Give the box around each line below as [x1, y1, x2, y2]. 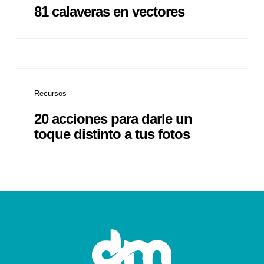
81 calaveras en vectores [34, 3, 184, 19]
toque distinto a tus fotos [34, 126, 190, 143]
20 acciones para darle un [34, 111, 192, 127]
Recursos [34, 88, 67, 98]
